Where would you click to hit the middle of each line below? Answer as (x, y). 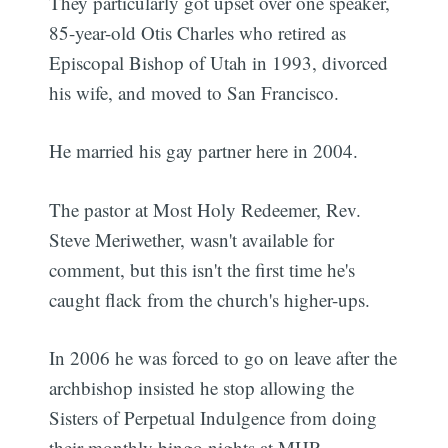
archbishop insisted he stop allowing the (202, 388)
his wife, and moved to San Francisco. (194, 92)
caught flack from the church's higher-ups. (210, 299)
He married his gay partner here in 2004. (204, 151)
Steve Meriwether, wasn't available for (192, 239)
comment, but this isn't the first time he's (202, 269)
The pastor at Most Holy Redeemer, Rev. (205, 209)
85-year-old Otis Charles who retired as (198, 32)
